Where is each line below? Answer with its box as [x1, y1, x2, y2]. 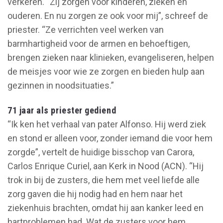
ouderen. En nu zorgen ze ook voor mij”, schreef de [7, 10, 208, 21]
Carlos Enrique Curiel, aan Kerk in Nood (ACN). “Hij [7, 160, 204, 171]
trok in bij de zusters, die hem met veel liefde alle [7, 174, 200, 185]
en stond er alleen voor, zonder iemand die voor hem [7, 132, 213, 143]
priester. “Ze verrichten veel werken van [7, 24, 164, 35]
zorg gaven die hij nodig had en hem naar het [7, 188, 183, 199]
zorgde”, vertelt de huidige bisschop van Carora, [7, 146, 194, 157]
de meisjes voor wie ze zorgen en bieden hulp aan [7, 66, 205, 77]
